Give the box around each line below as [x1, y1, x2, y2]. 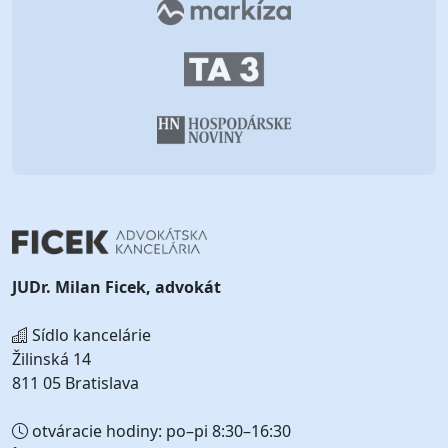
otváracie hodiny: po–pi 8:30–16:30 [28, 420, 291, 443]
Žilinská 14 [12, 348, 91, 371]
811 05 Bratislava [12, 372, 139, 395]
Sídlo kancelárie [28, 324, 151, 347]
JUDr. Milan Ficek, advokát [12, 276, 221, 299]
